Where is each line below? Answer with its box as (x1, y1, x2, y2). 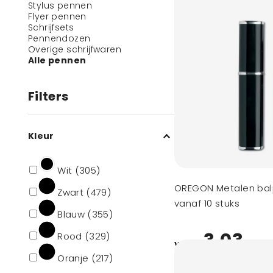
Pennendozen (28, 32, 91, 44)
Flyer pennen (28, 10, 87, 23)
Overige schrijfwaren (28, 43, 121, 55)
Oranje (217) (57, 252, 113, 264)
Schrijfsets (28, 21, 74, 34)
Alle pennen (28, 54, 87, 66)
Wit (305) (57, 164, 101, 177)
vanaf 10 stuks (174, 197, 239, 210)
